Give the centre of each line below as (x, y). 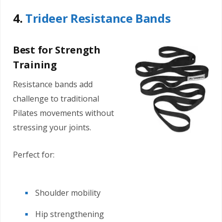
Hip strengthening (70, 214)
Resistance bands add (53, 84)
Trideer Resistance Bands (98, 18)
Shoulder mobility (68, 193)
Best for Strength (57, 50)
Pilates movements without (63, 113)
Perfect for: (34, 154)
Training (35, 65)
